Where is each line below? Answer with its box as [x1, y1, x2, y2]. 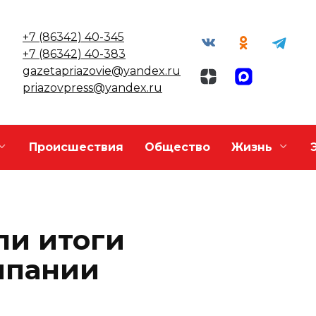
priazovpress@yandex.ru [23, 80, 162, 95]
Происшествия [29, 140, 123, 154]
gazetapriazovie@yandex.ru [23, 63, 181, 78]
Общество [145, 140, 210, 154]
